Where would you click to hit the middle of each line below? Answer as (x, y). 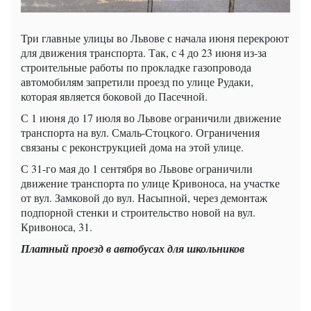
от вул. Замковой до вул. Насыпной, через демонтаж (144, 198)
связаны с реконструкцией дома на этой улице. (132, 147)
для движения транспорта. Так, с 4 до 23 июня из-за (144, 53)
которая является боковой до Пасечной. (114, 96)
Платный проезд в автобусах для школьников (133, 249)
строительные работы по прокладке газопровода (136, 67)
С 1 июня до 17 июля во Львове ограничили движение (151, 118)
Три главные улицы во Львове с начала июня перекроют (155, 38)
